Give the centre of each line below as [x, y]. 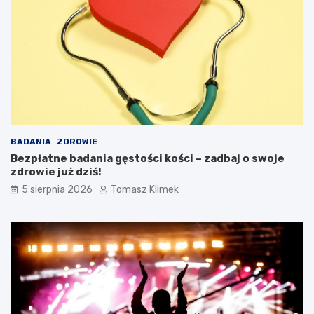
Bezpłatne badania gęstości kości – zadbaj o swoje [148, 158]
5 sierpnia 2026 [57, 189]
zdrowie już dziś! [56, 171]
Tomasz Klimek [145, 189]
